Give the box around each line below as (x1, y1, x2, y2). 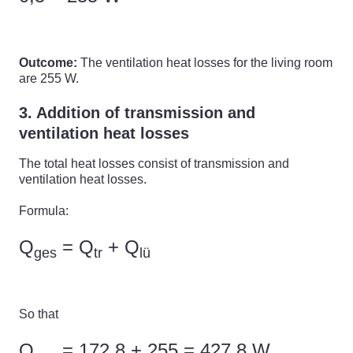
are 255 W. (19, 72, 79, 85)
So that (19, 307, 58, 321)
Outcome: (19, 56, 77, 69)
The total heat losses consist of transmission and (19, 157, 289, 170)
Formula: (19, 204, 69, 217)
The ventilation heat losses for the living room (77, 56, 333, 69)
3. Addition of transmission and (19, 104, 255, 121)
